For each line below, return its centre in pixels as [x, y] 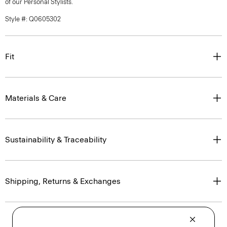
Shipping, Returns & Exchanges [63, 181]
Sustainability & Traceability [56, 140]
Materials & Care [36, 98]
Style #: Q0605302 [33, 19]
